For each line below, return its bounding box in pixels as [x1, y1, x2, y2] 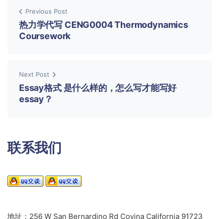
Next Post [19, 70, 49, 79]
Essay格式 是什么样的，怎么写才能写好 [19, 83, 177, 93]
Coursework [19, 31, 71, 42]
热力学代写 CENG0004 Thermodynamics [19, 20, 188, 30]
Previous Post [25, 7, 67, 16]
